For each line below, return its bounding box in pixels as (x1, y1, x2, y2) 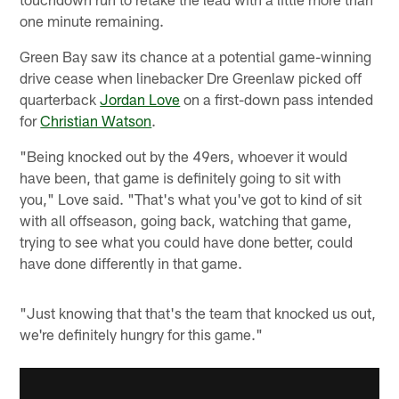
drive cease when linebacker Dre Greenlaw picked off (20, 68, 362, 86)
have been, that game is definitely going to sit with (20, 167, 342, 186)
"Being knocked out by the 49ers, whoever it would (20, 146, 348, 165)
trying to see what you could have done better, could (20, 232, 354, 250)
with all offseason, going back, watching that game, (20, 210, 353, 229)
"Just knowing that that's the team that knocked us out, (20, 303, 377, 322)
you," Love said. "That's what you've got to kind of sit (20, 189, 362, 208)
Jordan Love (100, 89, 181, 108)
